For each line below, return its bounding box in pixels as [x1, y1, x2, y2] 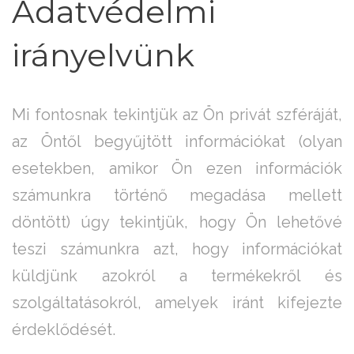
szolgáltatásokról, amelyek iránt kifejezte [12, 293, 342, 313]
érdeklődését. [12, 320, 115, 340]
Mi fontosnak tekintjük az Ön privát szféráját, [12, 105, 342, 125]
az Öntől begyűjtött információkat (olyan [12, 132, 342, 152]
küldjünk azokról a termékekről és [12, 266, 342, 286]
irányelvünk [12, 36, 194, 75]
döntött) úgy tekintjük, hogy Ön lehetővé [12, 213, 342, 232]
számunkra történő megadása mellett [12, 186, 342, 205]
